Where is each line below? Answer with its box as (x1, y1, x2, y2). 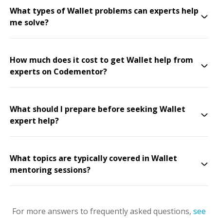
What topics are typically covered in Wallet (10, 153, 177, 163)
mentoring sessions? (10, 164, 91, 175)
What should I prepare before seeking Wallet (10, 104, 185, 114)
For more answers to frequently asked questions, (12, 206, 191, 217)
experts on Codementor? (10, 66, 107, 77)
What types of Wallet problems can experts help (10, 5, 199, 16)
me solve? (10, 17, 49, 28)
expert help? (10, 115, 59, 126)
